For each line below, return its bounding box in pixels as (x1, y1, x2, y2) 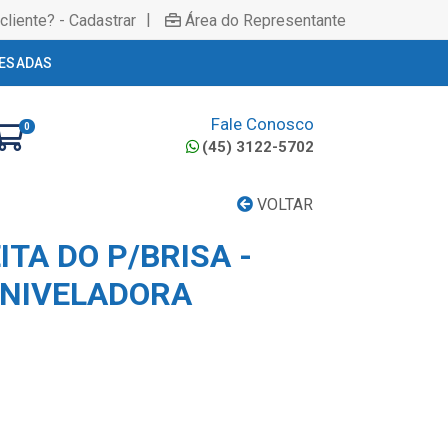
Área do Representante (185, 10, 346, 30)
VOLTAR (253, 195, 313, 214)
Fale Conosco (211, 113, 314, 134)
